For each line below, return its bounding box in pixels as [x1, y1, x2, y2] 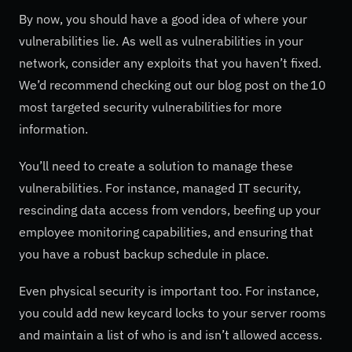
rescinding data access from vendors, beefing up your [19, 202, 321, 218]
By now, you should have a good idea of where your [19, 11, 307, 27]
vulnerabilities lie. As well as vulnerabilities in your [19, 33, 303, 49]
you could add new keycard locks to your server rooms [19, 305, 326, 321]
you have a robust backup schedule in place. [19, 246, 269, 262]
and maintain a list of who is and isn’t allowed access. [19, 327, 322, 343]
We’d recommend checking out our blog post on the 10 [19, 77, 326, 93]
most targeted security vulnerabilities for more [19, 99, 282, 115]
